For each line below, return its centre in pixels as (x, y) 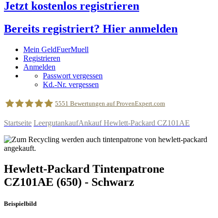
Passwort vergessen (73, 75)
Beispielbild (20, 203)
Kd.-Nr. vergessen (71, 84)
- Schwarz (109, 182)
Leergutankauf (56, 123)
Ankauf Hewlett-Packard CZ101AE (134, 123)
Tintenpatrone (128, 169)
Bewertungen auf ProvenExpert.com (117, 103)
